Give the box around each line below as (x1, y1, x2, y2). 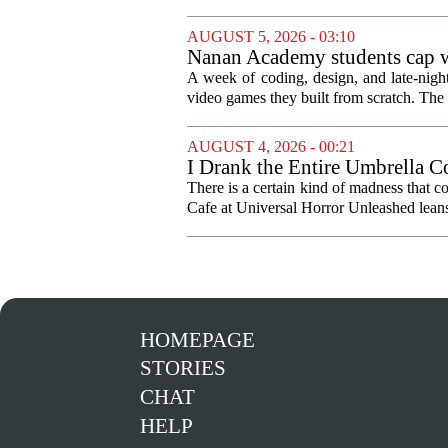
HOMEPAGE (139, 327, 255, 352)
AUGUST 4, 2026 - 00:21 (187, 137, 355, 155)
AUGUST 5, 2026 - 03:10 (187, 27, 355, 45)
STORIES (139, 356, 226, 381)
